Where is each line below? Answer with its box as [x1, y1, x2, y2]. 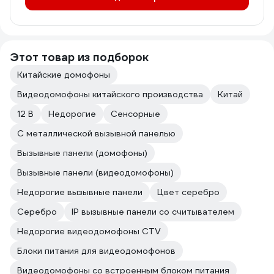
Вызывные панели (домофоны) [17, 147, 147, 158]
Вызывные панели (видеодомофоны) [17, 167, 174, 178]
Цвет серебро [157, 187, 220, 198]
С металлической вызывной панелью [17, 128, 176, 139]
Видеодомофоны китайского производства [17, 89, 203, 100]
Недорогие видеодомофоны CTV [17, 226, 161, 237]
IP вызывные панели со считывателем [72, 206, 234, 217]
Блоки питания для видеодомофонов [17, 245, 176, 256]
